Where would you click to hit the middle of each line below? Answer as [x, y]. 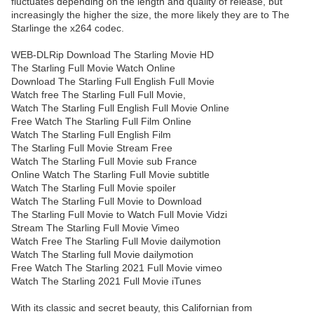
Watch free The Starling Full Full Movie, [98, 95]
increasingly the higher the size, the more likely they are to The [150, 15]
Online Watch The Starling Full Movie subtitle [110, 175]
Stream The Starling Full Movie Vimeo [95, 228]
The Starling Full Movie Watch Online [93, 68]
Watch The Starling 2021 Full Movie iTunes [106, 281]
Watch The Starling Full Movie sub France [104, 162]
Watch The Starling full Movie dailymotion [102, 255]
